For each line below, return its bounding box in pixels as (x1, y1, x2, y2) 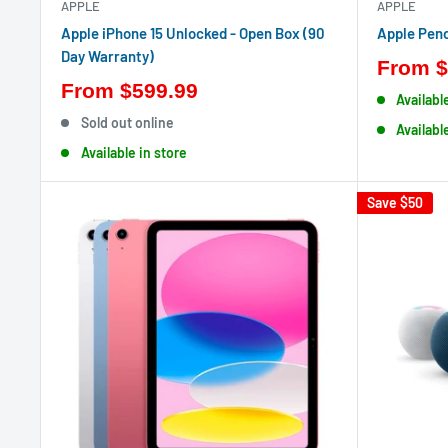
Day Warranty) (61, 47, 154, 65)
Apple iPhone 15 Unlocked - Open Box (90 (61, 24, 325, 42)
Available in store (80, 144, 187, 161)
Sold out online (80, 114, 174, 131)
